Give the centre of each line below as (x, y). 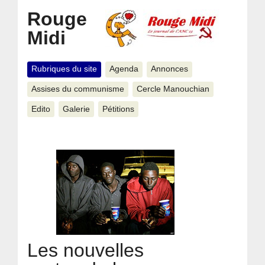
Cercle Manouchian (173, 89)
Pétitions (118, 109)
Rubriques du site (64, 69)
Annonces (169, 69)
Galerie (76, 109)
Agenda (124, 69)
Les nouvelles (86, 250)
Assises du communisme (78, 89)
